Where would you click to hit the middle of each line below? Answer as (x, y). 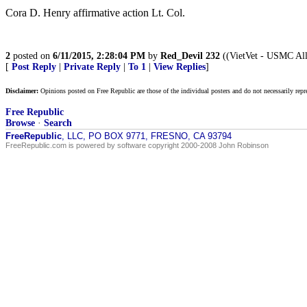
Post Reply (34, 67)
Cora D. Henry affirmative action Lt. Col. (95, 13)
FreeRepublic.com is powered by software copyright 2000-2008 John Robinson (137, 145)
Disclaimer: (22, 91)
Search (58, 123)
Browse (20, 123)
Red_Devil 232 (190, 56)
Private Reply (92, 67)
